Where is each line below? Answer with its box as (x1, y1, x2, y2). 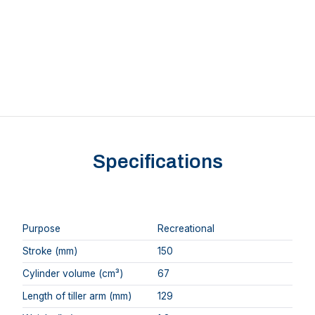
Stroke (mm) (22, 245, 77, 257)
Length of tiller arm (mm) (22, 290, 131, 302)
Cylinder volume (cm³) (22, 267, 123, 279)
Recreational (157, 222, 214, 234)
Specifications (92, 151, 223, 173)
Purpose (22, 222, 60, 234)
